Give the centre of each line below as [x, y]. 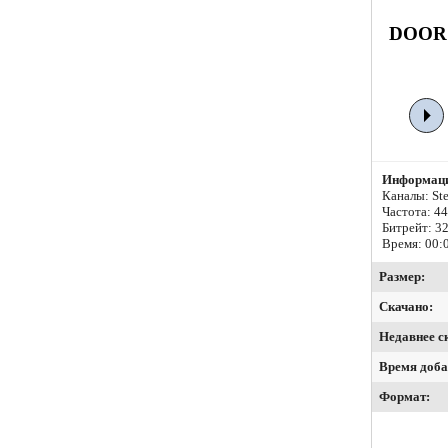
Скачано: [406, 307]
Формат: [404, 397]
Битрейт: [408, 228]
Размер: [402, 277]
